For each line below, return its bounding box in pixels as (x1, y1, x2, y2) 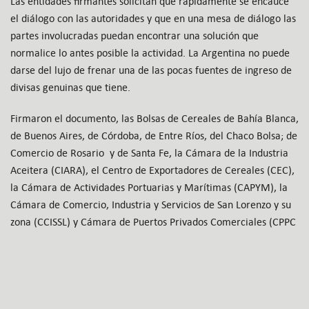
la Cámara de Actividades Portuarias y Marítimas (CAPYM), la (10, 181, 288, 195)
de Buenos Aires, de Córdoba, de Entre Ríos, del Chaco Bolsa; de (10, 129, 297, 143)
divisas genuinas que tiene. (10, 81, 130, 94)
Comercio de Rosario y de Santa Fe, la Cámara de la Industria (10, 146, 288, 160)
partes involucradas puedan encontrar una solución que (10, 29, 259, 43)
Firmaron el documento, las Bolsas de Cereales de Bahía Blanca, (10, 112, 299, 126)
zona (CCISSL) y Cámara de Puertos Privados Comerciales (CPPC (10, 215, 296, 229)
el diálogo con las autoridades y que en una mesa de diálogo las (10, 12, 296, 26)
